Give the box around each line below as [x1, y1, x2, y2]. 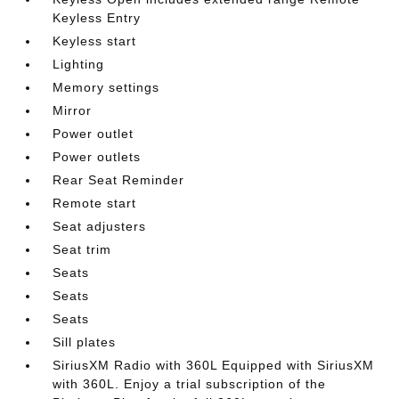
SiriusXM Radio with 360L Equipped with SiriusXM [53, 357, 375, 372]
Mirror [53, 102, 93, 118]
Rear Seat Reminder [53, 172, 185, 187]
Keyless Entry [53, 10, 142, 25]
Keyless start [53, 33, 137, 48]
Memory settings [53, 79, 160, 94]
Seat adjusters [53, 218, 147, 233]
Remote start [53, 195, 137, 210]
